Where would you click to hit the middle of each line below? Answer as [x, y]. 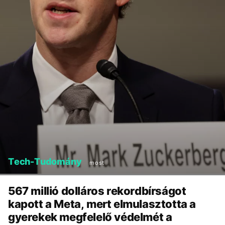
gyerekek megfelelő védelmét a [90, 217]
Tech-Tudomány [45, 162]
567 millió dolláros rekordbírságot [97, 191]
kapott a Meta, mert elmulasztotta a [102, 204]
